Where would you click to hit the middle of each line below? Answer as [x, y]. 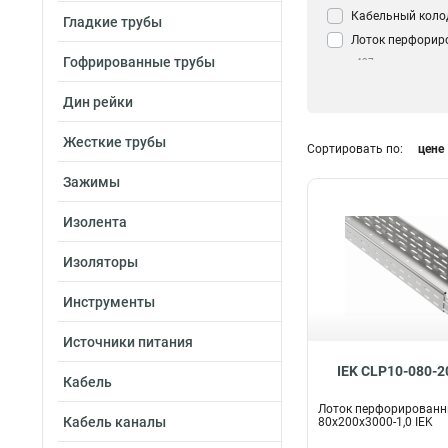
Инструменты [109, 302]
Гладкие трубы [112, 22]
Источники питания [128, 342]
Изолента [95, 222]
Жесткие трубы [114, 142]
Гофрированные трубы [139, 62]
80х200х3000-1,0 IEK [375, 422]
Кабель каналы [114, 422]
